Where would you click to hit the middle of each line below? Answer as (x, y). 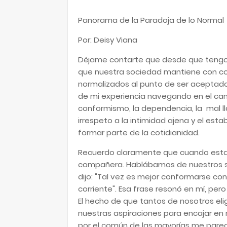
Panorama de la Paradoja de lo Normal (151, 20)
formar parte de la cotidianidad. (140, 133)
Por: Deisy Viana (108, 40)
